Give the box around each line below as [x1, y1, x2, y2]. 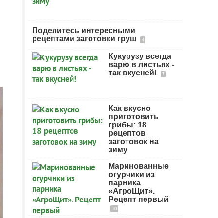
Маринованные [109, 162, 169, 170]
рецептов [109, 129, 145, 137]
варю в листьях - [109, 60, 174, 69]
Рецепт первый [109, 195, 169, 203]
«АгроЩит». [109, 187, 155, 195]
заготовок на [109, 137, 159, 145]
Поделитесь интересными [32, 26, 135, 35]
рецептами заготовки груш [32, 35, 138, 43]
